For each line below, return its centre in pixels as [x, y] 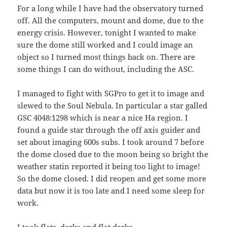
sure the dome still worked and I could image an [105, 45]
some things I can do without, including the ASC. [106, 69]
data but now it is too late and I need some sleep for [111, 191]
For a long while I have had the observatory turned [110, 8]
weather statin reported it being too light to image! [109, 166]
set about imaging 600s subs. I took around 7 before [111, 142]
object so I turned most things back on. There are [106, 57]
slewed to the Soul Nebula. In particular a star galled [112, 106]
